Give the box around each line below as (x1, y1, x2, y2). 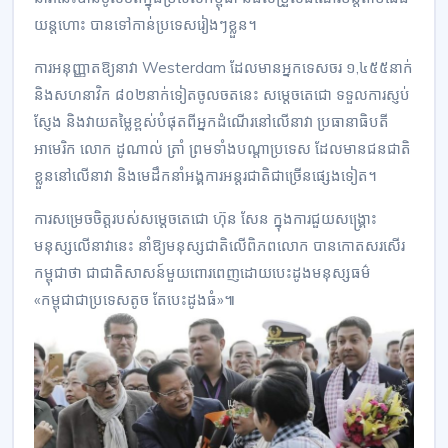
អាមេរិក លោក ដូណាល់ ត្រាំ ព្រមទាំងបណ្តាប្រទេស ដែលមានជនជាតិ (34, 139, 411, 159)
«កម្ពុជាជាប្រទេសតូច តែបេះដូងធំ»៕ (34, 290, 235, 310)
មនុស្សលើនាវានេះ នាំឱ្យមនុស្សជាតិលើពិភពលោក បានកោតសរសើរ (34, 236, 405, 256)
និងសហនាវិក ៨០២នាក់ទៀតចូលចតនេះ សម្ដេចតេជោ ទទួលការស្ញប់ (34, 85, 410, 105)
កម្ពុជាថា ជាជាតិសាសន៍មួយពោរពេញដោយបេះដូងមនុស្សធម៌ (34, 263, 371, 283)
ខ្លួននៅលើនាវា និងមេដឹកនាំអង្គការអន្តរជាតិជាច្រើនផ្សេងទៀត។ (34, 166, 377, 186)
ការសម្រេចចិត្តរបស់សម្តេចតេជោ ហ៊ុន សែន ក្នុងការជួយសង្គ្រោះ (34, 209, 377, 229)
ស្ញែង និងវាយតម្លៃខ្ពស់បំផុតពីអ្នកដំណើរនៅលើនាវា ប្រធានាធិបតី (34, 112, 389, 132)
